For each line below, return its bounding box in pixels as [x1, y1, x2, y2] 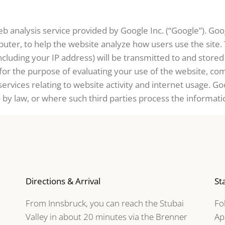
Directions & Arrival [25, 175, 100, 187]
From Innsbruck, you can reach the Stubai [25, 197, 184, 209]
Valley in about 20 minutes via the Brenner [25, 210, 187, 222]
